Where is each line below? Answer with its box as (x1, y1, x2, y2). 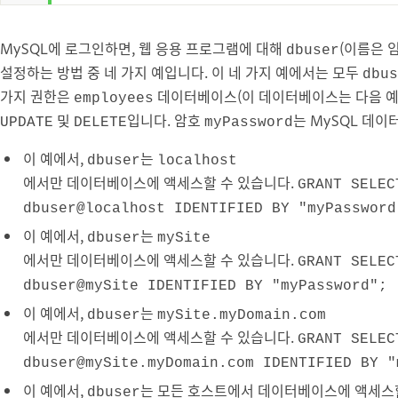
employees (74, 90, 154, 107)
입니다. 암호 (127, 108, 204, 131)
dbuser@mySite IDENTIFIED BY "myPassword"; (23, 277, 387, 294)
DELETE (74, 114, 127, 131)
